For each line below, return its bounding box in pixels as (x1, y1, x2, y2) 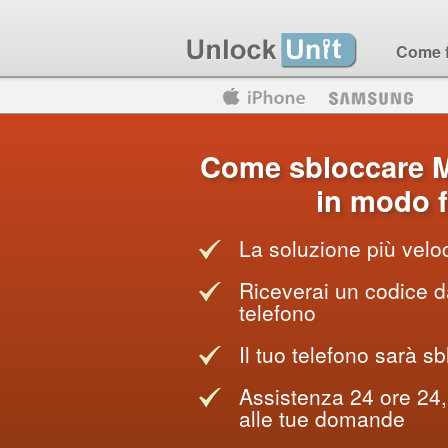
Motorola (47, 88, 103, 108)
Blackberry (267, 88, 335, 108)
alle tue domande (239, 403, 405, 433)
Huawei (174, 88, 222, 108)
